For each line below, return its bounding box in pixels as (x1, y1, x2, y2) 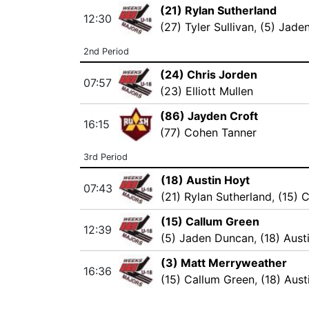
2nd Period (83, 46, 129, 57)
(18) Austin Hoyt (160, 173, 250, 187)
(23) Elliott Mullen (159, 84, 253, 98)
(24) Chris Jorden (159, 68, 257, 81)
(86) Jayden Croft (159, 109, 258, 123)
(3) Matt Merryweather (160, 256, 287, 270)
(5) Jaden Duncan (160, 231, 254, 245)
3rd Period (83, 152, 128, 162)
